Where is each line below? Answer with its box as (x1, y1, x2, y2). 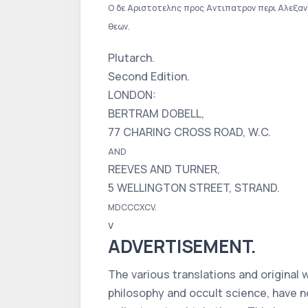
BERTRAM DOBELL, (108, 106, 204, 121)
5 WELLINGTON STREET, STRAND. (108, 180, 280, 195)
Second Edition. (108, 69, 190, 84)
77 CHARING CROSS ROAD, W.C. (108, 124, 271, 140)
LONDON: (108, 87, 156, 102)
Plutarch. (108, 50, 155, 65)
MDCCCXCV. (108, 201, 157, 213)
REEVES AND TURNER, (108, 162, 220, 177)
